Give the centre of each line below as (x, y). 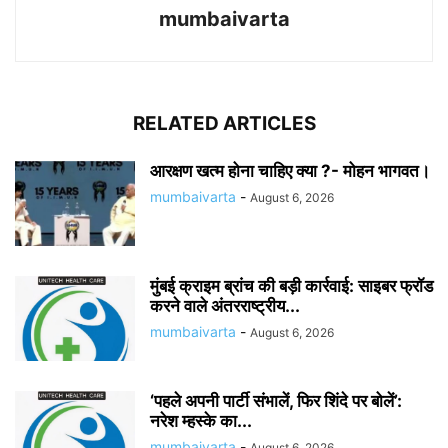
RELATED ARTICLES (224, 123)
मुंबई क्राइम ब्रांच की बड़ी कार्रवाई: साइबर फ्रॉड (291, 285)
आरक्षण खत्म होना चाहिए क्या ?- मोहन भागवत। (290, 170)
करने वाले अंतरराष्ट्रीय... (225, 305)
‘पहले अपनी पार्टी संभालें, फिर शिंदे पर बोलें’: (276, 400)
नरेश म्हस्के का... (201, 420)
